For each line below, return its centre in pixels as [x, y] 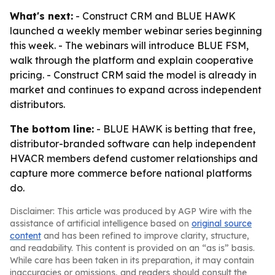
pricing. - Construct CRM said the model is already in [133, 75]
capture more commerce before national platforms [131, 173]
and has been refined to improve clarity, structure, [145, 236]
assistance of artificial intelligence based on [101, 223]
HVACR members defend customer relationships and [134, 158]
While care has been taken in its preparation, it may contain [132, 260]
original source [222, 223]
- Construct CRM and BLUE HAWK [154, 16]
